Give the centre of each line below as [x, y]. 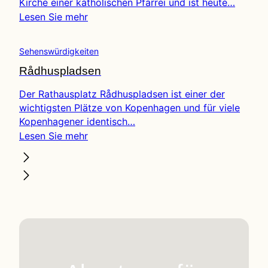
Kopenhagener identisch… [77, 121]
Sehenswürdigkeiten [59, 51]
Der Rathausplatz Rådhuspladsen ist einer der [122, 94]
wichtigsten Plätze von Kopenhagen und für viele [130, 107]
